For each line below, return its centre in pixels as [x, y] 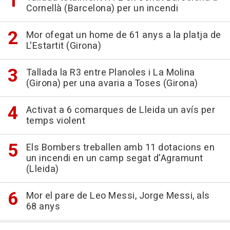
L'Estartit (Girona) [63, 46]
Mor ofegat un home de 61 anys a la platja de [123, 35]
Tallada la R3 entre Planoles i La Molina [110, 73]
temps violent [55, 121]
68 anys [43, 207]
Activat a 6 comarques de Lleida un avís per [120, 110]
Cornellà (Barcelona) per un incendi [102, 9]
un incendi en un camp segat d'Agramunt [114, 159]
